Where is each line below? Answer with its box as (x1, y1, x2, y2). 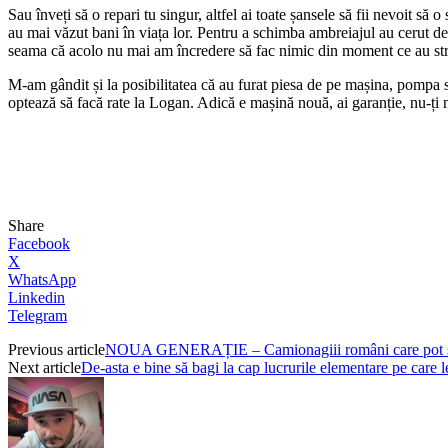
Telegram (8, 306, 67, 324)
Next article (8, 358, 81, 376)
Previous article (8, 340, 105, 358)
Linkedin (8, 288, 65, 306)
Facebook (8, 234, 70, 252)
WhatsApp (8, 270, 76, 288)
